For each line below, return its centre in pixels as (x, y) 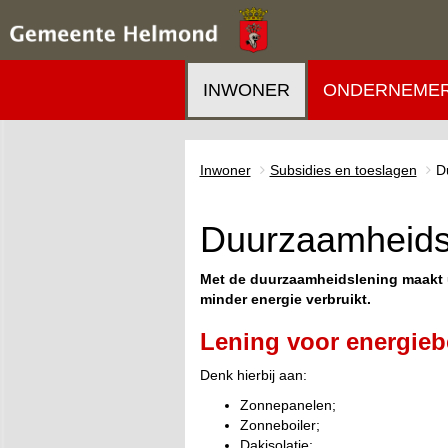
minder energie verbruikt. (285, 299)
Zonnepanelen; (287, 405)
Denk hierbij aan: (253, 375)
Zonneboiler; (279, 425)
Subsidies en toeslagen (343, 170)
